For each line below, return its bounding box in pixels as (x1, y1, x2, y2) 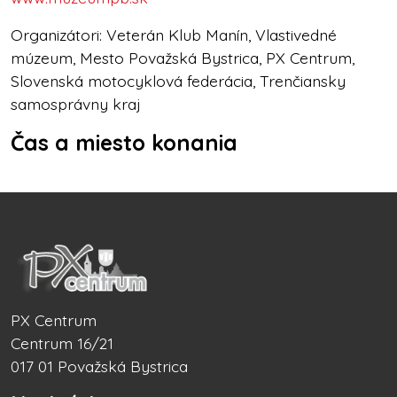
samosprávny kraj (11, 94, 141, 114)
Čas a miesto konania (11, 128, 237, 157)
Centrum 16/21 (11, 332, 113, 353)
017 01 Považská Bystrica (11, 355, 188, 376)
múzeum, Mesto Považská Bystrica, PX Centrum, (11, 48, 354, 68)
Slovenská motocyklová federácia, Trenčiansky (11, 71, 346, 91)
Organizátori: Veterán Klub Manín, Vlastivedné (11, 25, 337, 45)
